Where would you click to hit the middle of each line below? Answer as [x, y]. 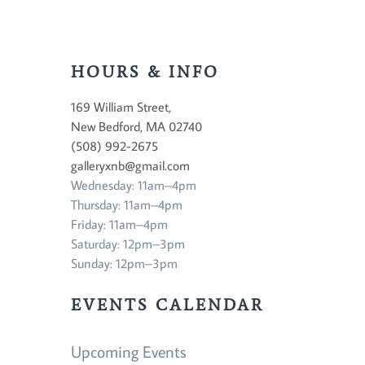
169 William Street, [121, 107]
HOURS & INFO [145, 72]
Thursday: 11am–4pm [127, 204]
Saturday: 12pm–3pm [128, 244]
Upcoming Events [129, 351]
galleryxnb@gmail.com [130, 165]
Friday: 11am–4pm [119, 224]
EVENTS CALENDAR [167, 305]
